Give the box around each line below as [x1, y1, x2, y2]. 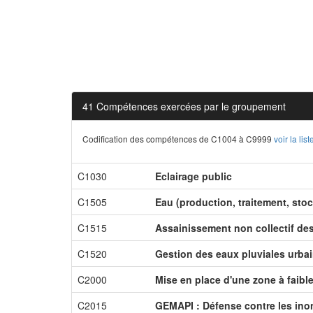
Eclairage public [155, 169, 232, 183]
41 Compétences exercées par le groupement [82, 99, 286, 113]
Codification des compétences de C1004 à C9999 [82, 133, 274, 145]
